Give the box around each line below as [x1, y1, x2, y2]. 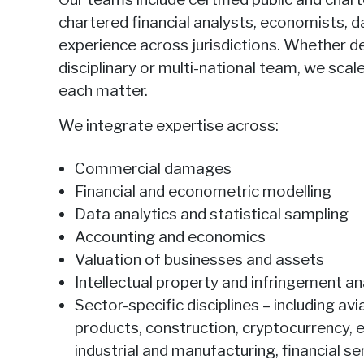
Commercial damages [75, 159, 232, 178]
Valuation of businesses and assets [75, 250, 324, 269]
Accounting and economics [75, 227, 266, 246]
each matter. [58, 81, 148, 100]
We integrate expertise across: [58, 116, 279, 135]
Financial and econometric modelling [75, 182, 331, 201]
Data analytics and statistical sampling [75, 205, 349, 223]
